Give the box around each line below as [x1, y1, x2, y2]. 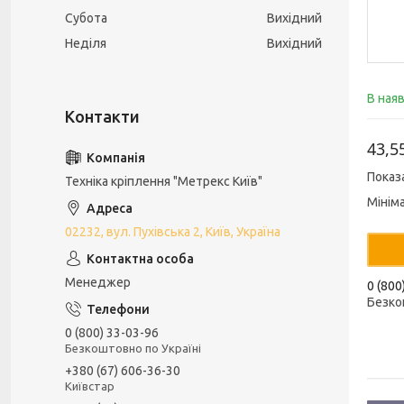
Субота [65, 11, 107, 25]
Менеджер [65, 275, 131, 289]
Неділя [65, 36, 106, 50]
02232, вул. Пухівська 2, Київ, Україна [65, 225, 280, 239]
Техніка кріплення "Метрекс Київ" [65, 174, 262, 188]
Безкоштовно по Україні [65, 341, 201, 354]
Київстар [65, 379, 115, 392]
